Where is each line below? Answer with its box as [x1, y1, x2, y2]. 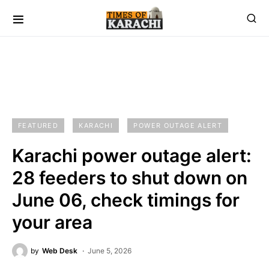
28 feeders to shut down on [12, 167, 247, 189]
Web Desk [42, 246, 77, 255]
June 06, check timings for [12, 189, 240, 211]
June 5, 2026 [88, 246, 131, 255]
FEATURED [18, 121, 58, 130]
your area [12, 211, 92, 233]
